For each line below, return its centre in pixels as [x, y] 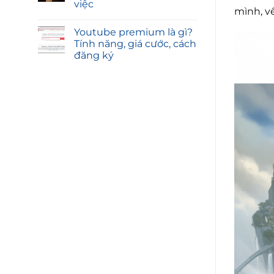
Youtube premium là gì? [133, 32]
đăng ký [94, 56]
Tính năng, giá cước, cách [135, 44]
